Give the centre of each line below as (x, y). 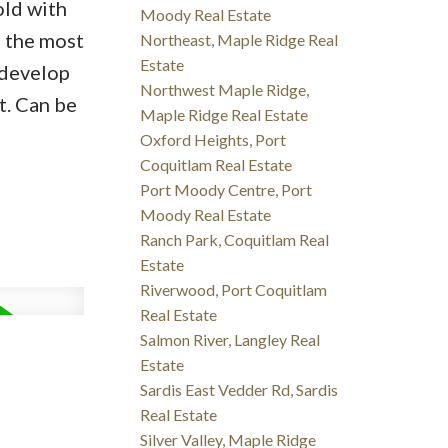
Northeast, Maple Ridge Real (239, 40)
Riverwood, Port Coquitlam (234, 290)
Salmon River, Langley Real (230, 340)
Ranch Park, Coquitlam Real (235, 240)
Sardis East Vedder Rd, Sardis (239, 390)
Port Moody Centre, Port (226, 190)
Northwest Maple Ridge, (225, 90)
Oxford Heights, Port (213, 140)
